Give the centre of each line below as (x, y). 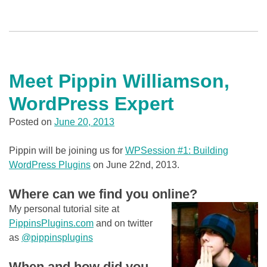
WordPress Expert (91, 104)
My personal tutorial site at (64, 209)
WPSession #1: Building (177, 150)
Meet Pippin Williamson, (119, 81)
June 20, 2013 (84, 122)
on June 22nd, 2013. (135, 165)
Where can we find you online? (103, 194)
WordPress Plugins (50, 165)
